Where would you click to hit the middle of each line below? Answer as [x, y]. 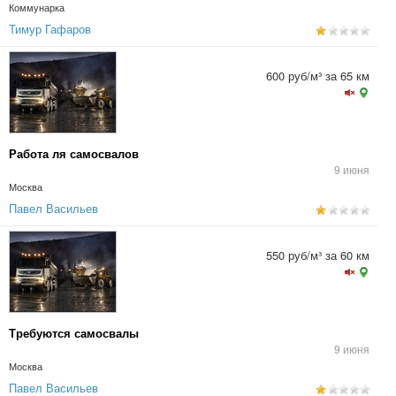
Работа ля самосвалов [74, 153]
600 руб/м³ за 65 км [318, 76]
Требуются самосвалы [74, 333]
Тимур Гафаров [50, 29]
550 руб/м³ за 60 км [318, 255]
